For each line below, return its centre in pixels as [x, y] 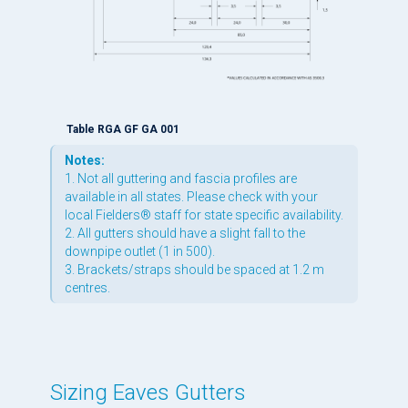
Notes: [84, 160]
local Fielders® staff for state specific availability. [204, 214]
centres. [87, 287]
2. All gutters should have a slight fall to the [184, 233]
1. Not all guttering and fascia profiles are [180, 178]
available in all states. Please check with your [191, 196]
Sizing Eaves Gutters [148, 392]
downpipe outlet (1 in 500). [139, 251]
